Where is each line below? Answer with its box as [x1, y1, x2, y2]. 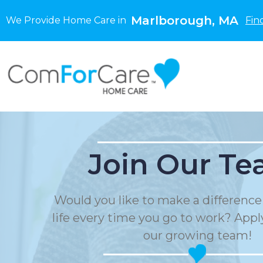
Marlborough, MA [131, 14, 238, 28]
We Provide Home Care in [6, 15, 131, 26]
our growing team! [143, 228, 252, 242]
